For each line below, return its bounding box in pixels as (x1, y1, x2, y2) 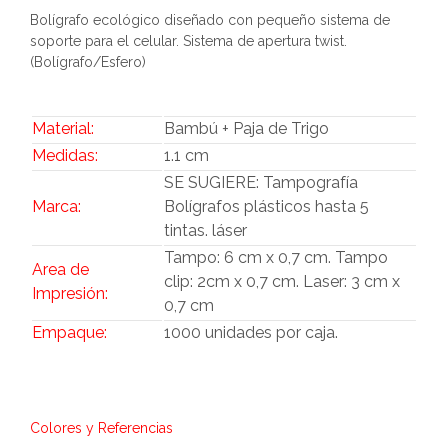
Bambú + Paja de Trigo (164, 118, 329, 138)
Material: (32, 118, 94, 138)
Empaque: (32, 322, 107, 342)
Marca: (32, 196, 81, 216)
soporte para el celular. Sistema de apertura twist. (30, 32, 347, 49)
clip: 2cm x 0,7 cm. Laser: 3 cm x (164, 271, 400, 291)
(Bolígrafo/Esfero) (30, 53, 146, 70)
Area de (32, 259, 89, 279)
